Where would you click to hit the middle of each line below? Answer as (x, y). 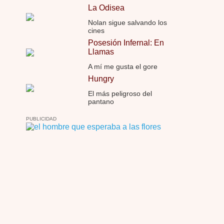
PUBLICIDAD (41, 119)
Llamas (101, 52)
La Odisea (106, 8)
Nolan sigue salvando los (127, 22)
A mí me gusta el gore (123, 66)
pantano (101, 101)
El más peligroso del (120, 93)
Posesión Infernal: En (126, 43)
